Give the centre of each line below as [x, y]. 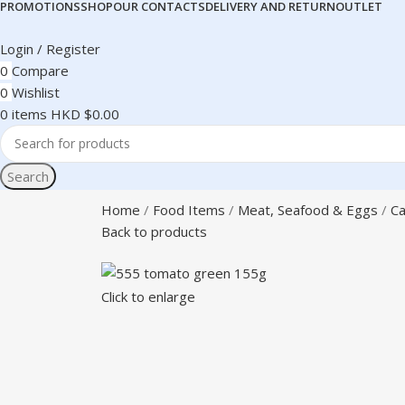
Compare [40, 70]
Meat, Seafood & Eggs [308, 209]
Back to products [154, 231]
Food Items [189, 209]
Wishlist [36, 92]
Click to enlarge [148, 296]
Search [28, 176]
